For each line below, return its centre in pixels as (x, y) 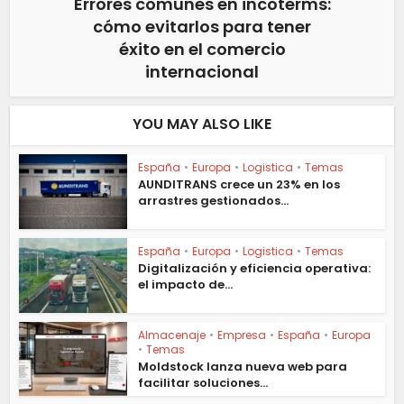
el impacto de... (186, 284)
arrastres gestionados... (214, 201)
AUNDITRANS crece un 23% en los (239, 185)
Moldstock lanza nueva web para (243, 366)
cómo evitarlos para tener (202, 27)
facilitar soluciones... (203, 382)
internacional (202, 72)
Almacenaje (172, 335)
